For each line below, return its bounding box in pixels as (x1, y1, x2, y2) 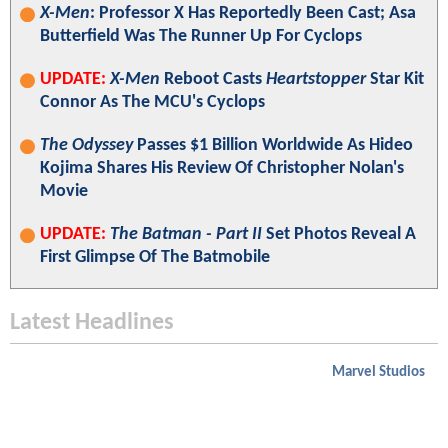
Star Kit (366, 70, 424, 90)
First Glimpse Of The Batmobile (40, 248, 270, 268)
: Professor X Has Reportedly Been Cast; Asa (90, 4, 416, 24)
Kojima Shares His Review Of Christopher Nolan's (40, 159, 404, 179)
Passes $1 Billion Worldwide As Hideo (133, 136, 413, 156)
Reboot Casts (160, 70, 266, 90)
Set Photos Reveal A (262, 225, 416, 245)
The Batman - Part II (110, 225, 262, 245)
